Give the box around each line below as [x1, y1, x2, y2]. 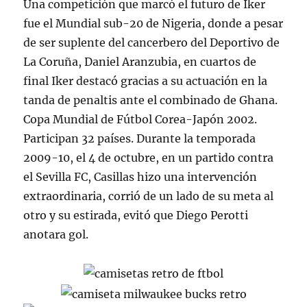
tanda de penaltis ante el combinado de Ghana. [23, 93, 278, 107]
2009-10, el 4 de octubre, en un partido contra [23, 150, 274, 164]
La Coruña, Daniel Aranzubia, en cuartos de [23, 54, 257, 69]
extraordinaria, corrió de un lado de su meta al [23, 188, 274, 203]
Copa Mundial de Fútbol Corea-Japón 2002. [23, 112, 258, 126]
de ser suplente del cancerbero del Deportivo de [23, 35, 280, 49]
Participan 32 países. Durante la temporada [23, 131, 256, 145]
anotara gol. [23, 227, 89, 241]
